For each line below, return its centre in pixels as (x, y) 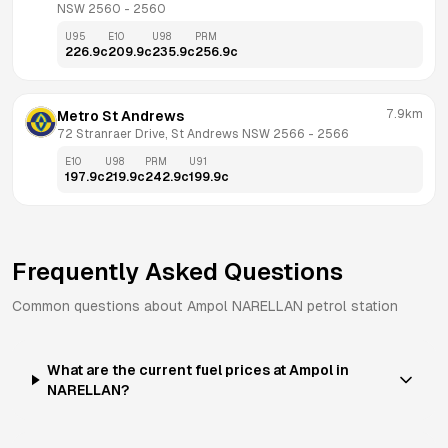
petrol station (350, 306)
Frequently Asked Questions (177, 271)
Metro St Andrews (120, 116)
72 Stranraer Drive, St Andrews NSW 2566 (181, 134)
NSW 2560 (89, 9)
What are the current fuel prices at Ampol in (198, 370)
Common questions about (99, 306)
